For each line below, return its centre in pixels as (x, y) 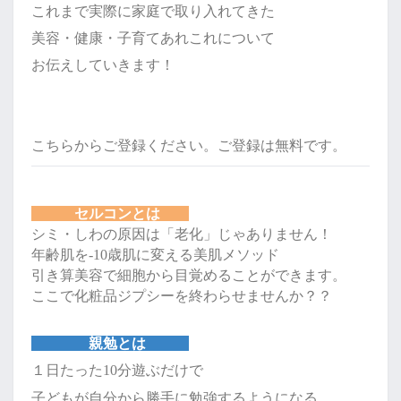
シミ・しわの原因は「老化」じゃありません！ (182, 234)
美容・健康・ (74, 38)
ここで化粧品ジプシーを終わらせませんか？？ (182, 296)
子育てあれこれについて (196, 38)
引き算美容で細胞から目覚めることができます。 (189, 275)
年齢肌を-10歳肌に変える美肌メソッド (155, 255)
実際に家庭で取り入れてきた (182, 11)
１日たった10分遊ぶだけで (117, 370)
